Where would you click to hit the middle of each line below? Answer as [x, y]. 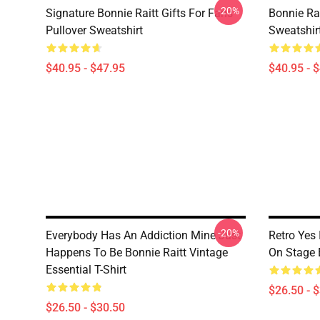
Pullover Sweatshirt [94, 30]
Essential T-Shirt [86, 270]
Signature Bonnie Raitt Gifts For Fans [139, 13]
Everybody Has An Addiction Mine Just [143, 235]
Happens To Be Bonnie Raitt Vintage [137, 252]
